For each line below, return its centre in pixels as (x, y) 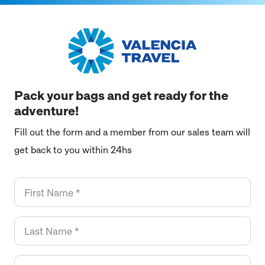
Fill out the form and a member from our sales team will (132, 132)
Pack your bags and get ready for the (121, 95)
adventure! (46, 111)
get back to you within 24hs (73, 150)
